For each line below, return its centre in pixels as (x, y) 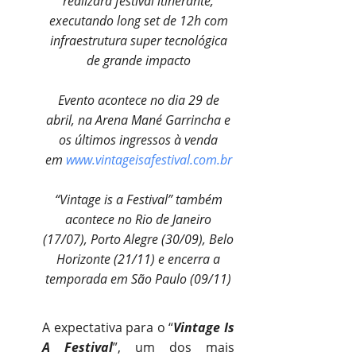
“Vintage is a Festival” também (138, 199)
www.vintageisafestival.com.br (149, 159)
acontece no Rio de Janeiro (138, 219)
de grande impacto (138, 60)
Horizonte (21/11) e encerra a (138, 259)
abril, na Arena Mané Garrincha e (138, 120)
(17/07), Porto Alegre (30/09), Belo (138, 239)
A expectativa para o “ (108, 327)
